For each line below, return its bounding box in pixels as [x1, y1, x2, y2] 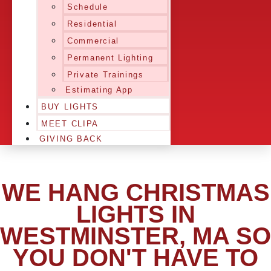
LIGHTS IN [76, 201, 195, 227]
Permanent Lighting [67, 53, 154, 62]
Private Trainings [67, 70, 144, 79]
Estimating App [65, 85, 133, 94]
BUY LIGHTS [41, 102, 99, 111]
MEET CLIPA [41, 119, 99, 128]
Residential [67, 19, 117, 28]
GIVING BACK [39, 134, 103, 143]
